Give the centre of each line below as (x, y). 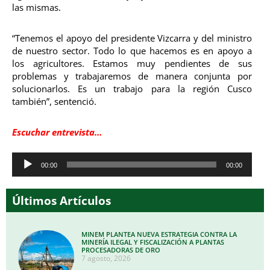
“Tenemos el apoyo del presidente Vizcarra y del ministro (132, 38)
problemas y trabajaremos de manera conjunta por (132, 76)
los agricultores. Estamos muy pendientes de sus (132, 63)
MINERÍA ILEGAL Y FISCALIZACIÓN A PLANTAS (153, 242)
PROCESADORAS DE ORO (121, 250)
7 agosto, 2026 (106, 258)
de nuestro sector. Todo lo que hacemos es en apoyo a (132, 50)
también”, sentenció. (54, 101)
